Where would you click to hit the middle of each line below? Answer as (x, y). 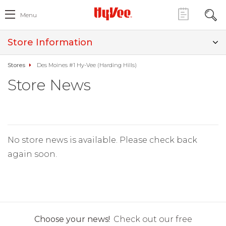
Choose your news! (72, 219)
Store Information (50, 42)
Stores (16, 65)
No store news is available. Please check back (102, 140)
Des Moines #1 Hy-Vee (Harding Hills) (87, 65)
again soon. (32, 154)
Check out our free (153, 219)
